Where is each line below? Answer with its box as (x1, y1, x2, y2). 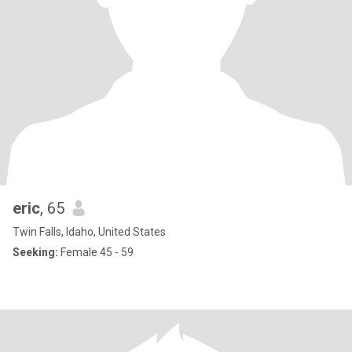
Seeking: (13, 246, 58, 258)
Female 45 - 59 (58, 246, 134, 258)
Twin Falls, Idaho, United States (13, 225, 166, 238)
